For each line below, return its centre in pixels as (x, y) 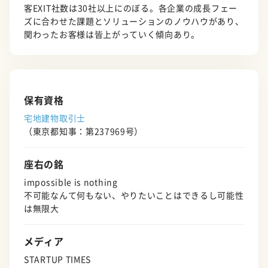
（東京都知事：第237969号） (84, 131)
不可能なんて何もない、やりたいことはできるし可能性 (134, 195)
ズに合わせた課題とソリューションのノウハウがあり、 (134, 21)
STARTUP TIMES (58, 259)
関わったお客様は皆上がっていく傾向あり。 (112, 34)
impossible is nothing (71, 182)
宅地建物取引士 (55, 118)
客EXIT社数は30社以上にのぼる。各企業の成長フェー (131, 8)
